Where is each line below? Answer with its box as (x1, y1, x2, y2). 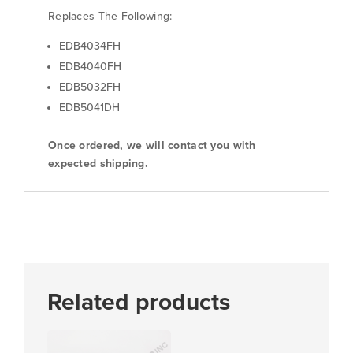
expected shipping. (48, 156, 149, 170)
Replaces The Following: (48, 9, 173, 23)
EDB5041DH (59, 100, 120, 114)
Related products (47, 287, 230, 317)
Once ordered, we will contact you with (48, 138, 256, 152)
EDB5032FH (59, 80, 121, 94)
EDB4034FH (59, 39, 121, 53)
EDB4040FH (59, 59, 121, 73)
